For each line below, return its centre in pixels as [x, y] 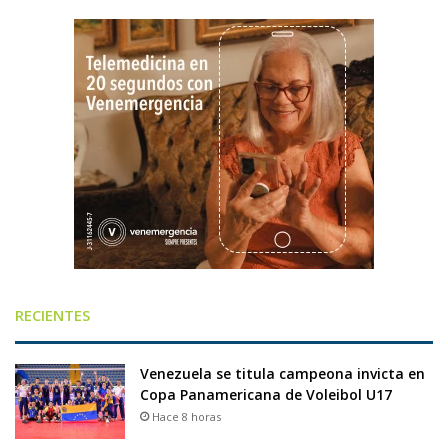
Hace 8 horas [186, 417]
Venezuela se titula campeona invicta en [282, 374]
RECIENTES [52, 315]
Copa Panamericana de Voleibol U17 [266, 395]
